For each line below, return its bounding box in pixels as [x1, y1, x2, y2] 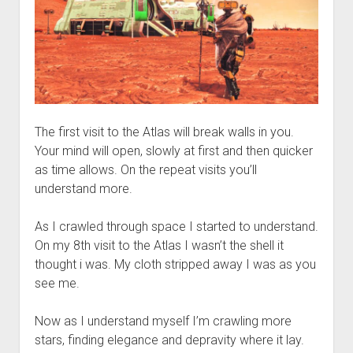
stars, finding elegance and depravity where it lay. [34, 333, 304, 347]
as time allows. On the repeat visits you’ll [34, 162, 257, 177]
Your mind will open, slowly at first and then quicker [34, 143, 313, 158]
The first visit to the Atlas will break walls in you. [34, 124, 294, 139]
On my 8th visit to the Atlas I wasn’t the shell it [34, 238, 284, 253]
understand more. [34, 181, 132, 196]
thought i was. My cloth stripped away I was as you [34, 257, 316, 272]
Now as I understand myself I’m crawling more [34, 314, 292, 329]
